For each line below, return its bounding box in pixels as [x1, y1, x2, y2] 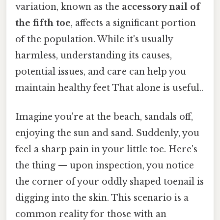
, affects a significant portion [71, 17, 196, 28]
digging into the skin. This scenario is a [15, 192, 189, 204]
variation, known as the [15, 1, 122, 12]
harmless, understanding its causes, [15, 50, 172, 61]
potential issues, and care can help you [15, 66, 186, 77]
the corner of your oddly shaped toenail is [15, 176, 204, 188]
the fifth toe [15, 17, 71, 28]
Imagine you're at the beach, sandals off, [15, 111, 193, 123]
